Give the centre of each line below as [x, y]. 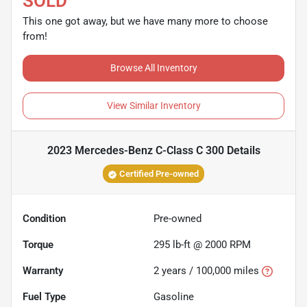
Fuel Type [44, 296]
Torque [38, 244]
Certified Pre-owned [159, 173]
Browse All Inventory [153, 67]
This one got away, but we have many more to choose [145, 21]
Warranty [43, 270]
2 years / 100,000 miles [206, 270]
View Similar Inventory [153, 105]
